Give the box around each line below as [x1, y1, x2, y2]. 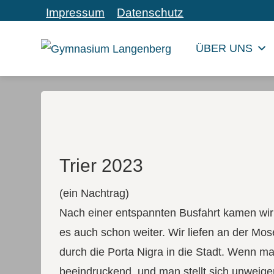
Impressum [46, 6, 105, 19]
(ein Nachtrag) [59, 187, 130, 199]
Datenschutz [117, 6, 184, 19]
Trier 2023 [59, 155, 144, 176]
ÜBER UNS [196, 42, 253, 54]
